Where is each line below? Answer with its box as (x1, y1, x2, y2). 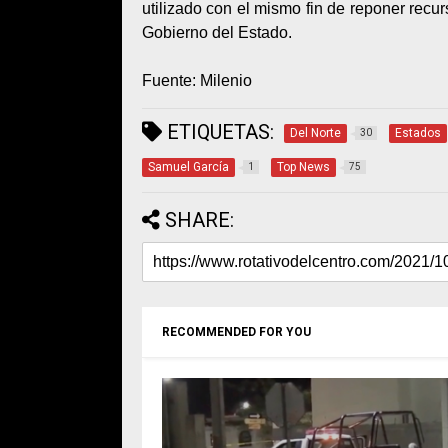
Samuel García (148, 160, 229, 175)
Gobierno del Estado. (142, 24, 292, 42)
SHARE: (165, 208, 234, 233)
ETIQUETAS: (162, 120, 274, 145)
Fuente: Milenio (142, 72, 252, 90)
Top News (277, 160, 330, 175)
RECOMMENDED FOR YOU (162, 325, 311, 340)
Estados (395, 126, 441, 141)
